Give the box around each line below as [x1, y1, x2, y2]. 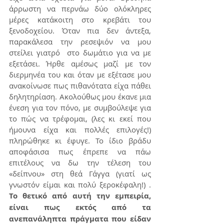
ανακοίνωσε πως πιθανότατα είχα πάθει [9, 80, 151, 90]
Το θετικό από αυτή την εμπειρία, [9, 190, 151, 201]
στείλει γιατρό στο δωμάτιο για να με [9, 47, 151, 57]
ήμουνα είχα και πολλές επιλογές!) [9, 124, 151, 134]
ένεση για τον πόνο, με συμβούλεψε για [9, 102, 151, 112]
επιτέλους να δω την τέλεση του [9, 157, 151, 167]
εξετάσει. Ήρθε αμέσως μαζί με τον [9, 58, 151, 68]
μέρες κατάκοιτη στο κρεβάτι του [9, 14, 151, 24]
